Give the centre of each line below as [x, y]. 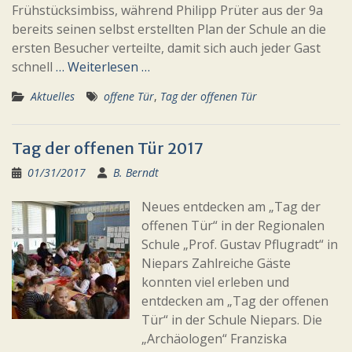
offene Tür [129, 96]
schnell [34, 67]
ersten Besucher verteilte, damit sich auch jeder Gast [166, 48]
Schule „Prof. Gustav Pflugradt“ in [240, 244]
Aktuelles [53, 96]
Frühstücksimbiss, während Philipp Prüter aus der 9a [167, 10]
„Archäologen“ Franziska [214, 339]
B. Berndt [136, 172]
